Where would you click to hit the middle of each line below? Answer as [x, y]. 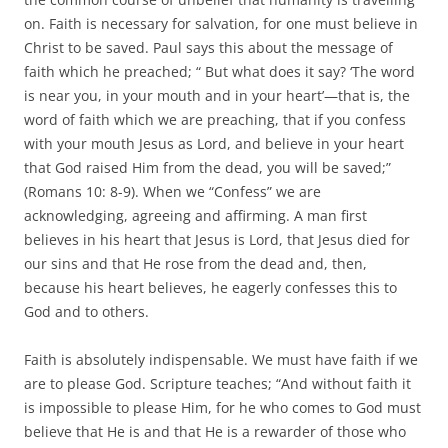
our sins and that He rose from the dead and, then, [195, 263]
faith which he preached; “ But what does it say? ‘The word [219, 71]
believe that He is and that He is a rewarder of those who [215, 431]
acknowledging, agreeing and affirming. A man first [195, 215]
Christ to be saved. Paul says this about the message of [208, 47]
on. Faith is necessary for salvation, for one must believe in [221, 23]
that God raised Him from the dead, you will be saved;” [207, 167]
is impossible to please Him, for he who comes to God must [222, 407]
